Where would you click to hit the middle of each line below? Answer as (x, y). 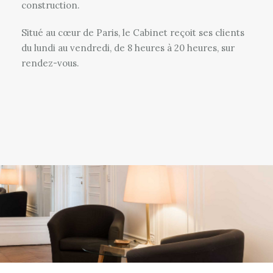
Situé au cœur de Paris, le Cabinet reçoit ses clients (133, 33)
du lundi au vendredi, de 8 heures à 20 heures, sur (128, 48)
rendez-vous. (50, 63)
